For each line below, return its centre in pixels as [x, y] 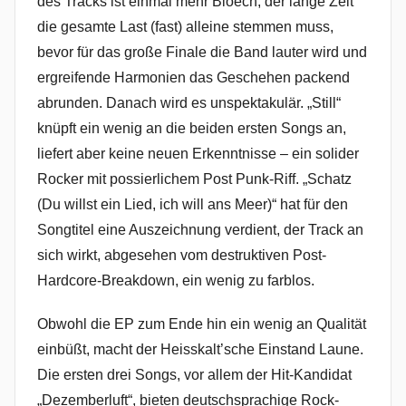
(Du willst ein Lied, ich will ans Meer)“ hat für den [193, 204]
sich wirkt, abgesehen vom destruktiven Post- [182, 255]
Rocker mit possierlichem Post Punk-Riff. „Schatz [194, 179]
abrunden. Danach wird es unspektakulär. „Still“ [189, 102]
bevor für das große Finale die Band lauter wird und [202, 52]
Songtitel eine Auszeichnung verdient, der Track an [200, 229]
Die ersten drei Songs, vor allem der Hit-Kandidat [194, 374]
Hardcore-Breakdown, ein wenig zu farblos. [176, 280]
